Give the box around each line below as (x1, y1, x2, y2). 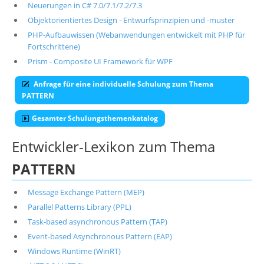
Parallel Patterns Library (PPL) (27, 202, 131, 212)
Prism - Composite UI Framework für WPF (27, 56, 173, 67)
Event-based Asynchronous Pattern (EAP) (27, 231, 172, 242)
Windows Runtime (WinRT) (27, 246, 121, 256)
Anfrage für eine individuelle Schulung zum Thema (32, 79, 213, 89)
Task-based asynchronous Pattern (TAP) (27, 216, 167, 227)
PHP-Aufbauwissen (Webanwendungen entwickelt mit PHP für (27, 29, 245, 40)
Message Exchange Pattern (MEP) (27, 187, 144, 197)
